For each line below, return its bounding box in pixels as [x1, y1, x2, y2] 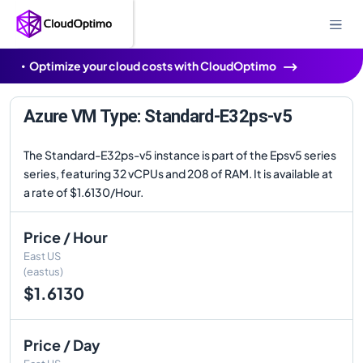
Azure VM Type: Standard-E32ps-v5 [23, 106, 292, 126]
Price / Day [23, 335, 100, 354]
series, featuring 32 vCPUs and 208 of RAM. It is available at [23, 166, 333, 181]
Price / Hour [23, 228, 108, 246]
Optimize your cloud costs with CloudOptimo [29, 58, 276, 73]
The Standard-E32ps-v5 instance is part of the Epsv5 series [23, 147, 336, 162]
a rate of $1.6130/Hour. [23, 185, 143, 199]
